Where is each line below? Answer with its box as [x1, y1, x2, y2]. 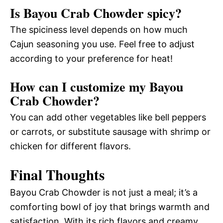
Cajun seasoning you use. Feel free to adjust [10, 39, 195, 50]
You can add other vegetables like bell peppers [10, 112, 206, 123]
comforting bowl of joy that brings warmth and [10, 202, 210, 213]
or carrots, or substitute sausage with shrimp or [10, 126, 211, 137]
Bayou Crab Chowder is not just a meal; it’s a [10, 187, 198, 198]
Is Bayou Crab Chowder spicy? [10, 3, 182, 23]
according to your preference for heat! [10, 53, 173, 64]
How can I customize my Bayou [10, 77, 183, 97]
